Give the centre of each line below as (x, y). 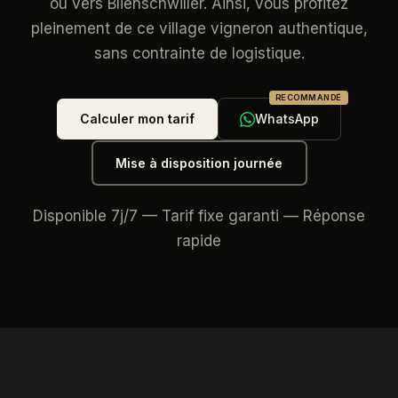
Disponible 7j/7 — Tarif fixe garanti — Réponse (199, 216)
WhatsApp (287, 119)
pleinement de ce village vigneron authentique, (199, 28)
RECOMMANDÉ (308, 97)
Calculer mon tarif (137, 119)
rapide (199, 241)
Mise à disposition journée (199, 163)
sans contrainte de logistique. (199, 53)
